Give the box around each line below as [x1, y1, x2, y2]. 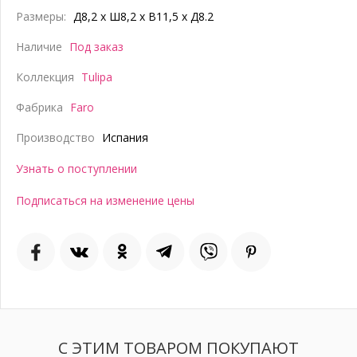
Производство [16, 130, 95, 145]
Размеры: [16, 9, 66, 24]
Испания [99, 130, 148, 145]
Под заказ [66, 39, 124, 54]
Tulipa [81, 69, 112, 84]
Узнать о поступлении [16, 161, 137, 176]
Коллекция [16, 69, 74, 84]
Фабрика [16, 100, 63, 115]
